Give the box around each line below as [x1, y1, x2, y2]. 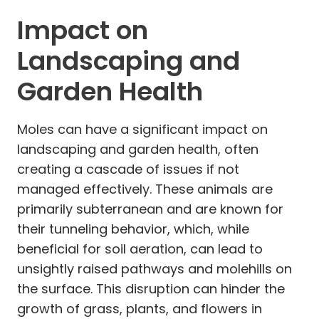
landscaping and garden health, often [17, 140, 258, 158]
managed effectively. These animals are [17, 179, 273, 198]
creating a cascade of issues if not [17, 159, 239, 178]
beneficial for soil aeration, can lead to [17, 239, 263, 258]
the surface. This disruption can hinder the [17, 279, 285, 298]
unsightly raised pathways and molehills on [17, 259, 292, 278]
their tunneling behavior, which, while [17, 219, 249, 238]
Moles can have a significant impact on [17, 120, 268, 138]
